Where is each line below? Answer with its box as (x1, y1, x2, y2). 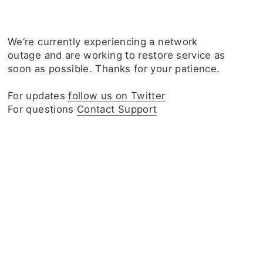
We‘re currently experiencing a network (8, 36, 198, 48)
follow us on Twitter (68, 90, 166, 102)
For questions (8, 103, 77, 115)
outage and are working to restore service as (8, 49, 225, 61)
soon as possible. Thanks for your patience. (8, 63, 220, 75)
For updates (8, 90, 69, 102)
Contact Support (77, 103, 157, 115)
